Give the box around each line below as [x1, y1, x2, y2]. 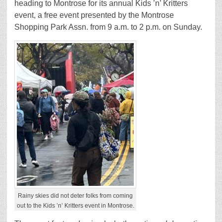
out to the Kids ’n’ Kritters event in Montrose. [16, 202, 134, 210]
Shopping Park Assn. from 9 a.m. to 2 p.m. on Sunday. [14, 23, 202, 32]
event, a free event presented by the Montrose [14, 11, 174, 20]
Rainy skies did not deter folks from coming [18, 192, 133, 200]
